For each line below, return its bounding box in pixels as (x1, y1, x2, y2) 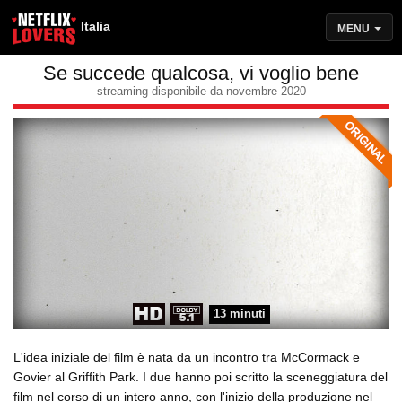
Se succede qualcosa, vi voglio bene (43, 62, 359, 84)
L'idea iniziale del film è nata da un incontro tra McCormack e (13, 350, 360, 365)
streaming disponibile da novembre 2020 (96, 84, 306, 98)
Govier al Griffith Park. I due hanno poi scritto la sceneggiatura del (13, 370, 388, 385)
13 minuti (213, 307, 266, 321)
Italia (81, 19, 110, 33)
